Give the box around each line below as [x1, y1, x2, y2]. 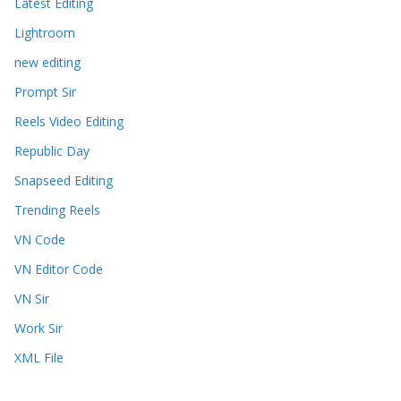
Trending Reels [14, 201, 100, 219]
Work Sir [14, 320, 63, 337]
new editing [14, 54, 81, 72]
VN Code [14, 231, 65, 249]
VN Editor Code [14, 260, 103, 278]
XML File [14, 349, 64, 367]
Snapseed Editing [14, 172, 113, 190]
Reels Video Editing [14, 113, 124, 131]
